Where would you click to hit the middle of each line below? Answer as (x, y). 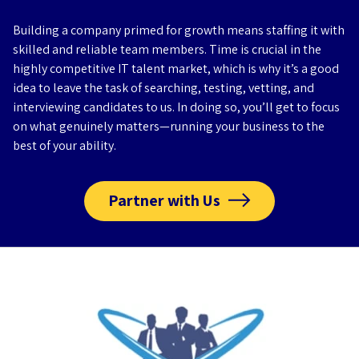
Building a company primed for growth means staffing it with (179, 30)
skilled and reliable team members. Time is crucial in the (167, 49)
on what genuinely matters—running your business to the (169, 126)
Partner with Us (164, 200)
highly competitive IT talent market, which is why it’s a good (176, 69)
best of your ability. (65, 145)
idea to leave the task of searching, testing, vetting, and (163, 88)
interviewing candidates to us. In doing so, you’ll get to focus (176, 107)
